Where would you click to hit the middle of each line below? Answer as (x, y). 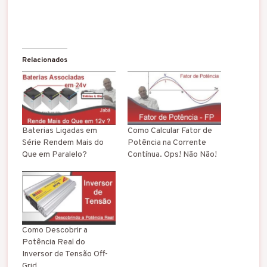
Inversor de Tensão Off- (65, 254)
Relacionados (44, 60)
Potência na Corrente (167, 142)
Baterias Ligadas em (59, 131)
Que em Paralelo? (54, 154)
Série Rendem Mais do (63, 142)
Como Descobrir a (55, 230)
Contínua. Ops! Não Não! (172, 154)
